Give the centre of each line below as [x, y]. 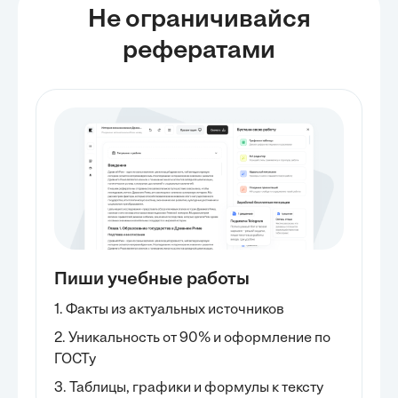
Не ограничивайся [199, 20]
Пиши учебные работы [152, 280]
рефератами [199, 52]
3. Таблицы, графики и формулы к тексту [189, 388]
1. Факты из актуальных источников [169, 310]
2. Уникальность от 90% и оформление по [192, 338]
